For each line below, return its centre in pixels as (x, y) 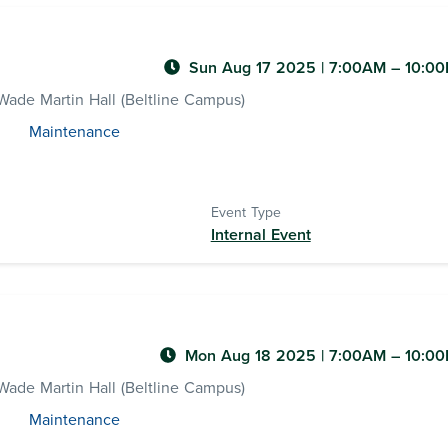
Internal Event (260, 235)
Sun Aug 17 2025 (255, 68)
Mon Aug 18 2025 (253, 356)
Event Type (245, 212)
